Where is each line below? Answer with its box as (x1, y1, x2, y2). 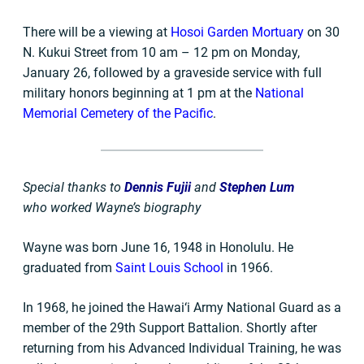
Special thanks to (23, 179, 124, 195)
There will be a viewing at (23, 24, 171, 40)
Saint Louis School (115, 259, 223, 275)
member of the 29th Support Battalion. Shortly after (23, 319, 317, 336)
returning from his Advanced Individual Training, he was (23, 340, 341, 356)
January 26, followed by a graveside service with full (23, 64, 322, 80)
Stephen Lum (219, 179, 295, 195)
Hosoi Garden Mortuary (171, 24, 304, 40)
